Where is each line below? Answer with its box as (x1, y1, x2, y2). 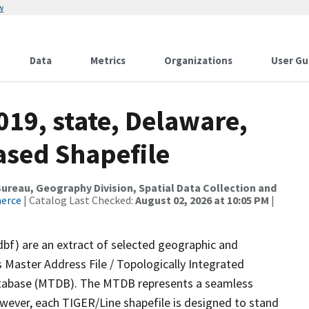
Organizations (164, 54, 232, 67)
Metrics (90, 54, 126, 67)
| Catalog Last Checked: (21, 193, 135, 207)
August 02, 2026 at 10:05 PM (135, 193, 269, 207)
